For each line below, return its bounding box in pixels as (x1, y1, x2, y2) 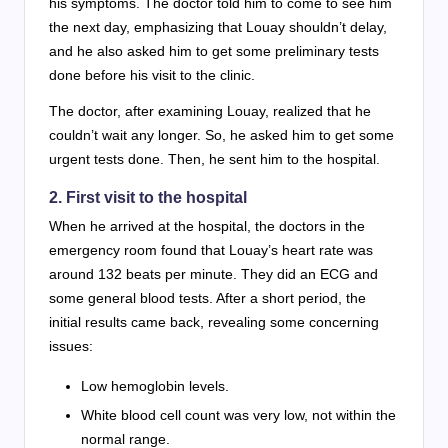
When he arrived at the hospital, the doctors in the (49, 218, 365, 235)
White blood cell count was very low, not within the (81, 407, 396, 424)
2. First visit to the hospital (49, 189, 247, 207)
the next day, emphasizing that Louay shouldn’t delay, (49, 19, 387, 36)
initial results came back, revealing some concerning (49, 314, 379, 331)
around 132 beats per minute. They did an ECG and (49, 266, 378, 283)
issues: (49, 338, 93, 355)
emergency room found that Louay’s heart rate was (49, 242, 373, 259)
